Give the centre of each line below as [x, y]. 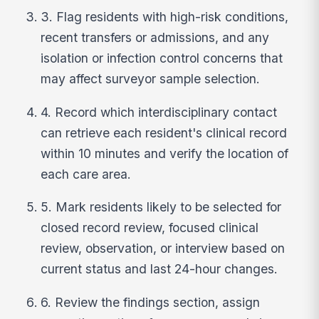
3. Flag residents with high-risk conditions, [165, 17]
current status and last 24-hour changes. [159, 269]
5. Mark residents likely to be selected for [161, 207]
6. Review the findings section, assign [151, 302]
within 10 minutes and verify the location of [165, 153]
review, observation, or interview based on [163, 249]
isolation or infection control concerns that [162, 58]
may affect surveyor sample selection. [151, 79]
